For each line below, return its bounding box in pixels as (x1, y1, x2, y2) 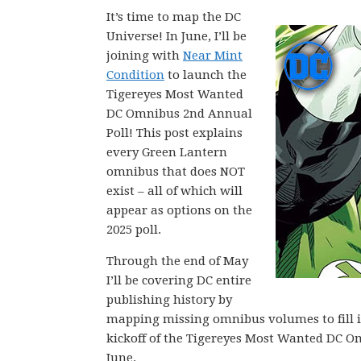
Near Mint (183, 48, 243, 63)
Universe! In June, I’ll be (106, 29, 247, 44)
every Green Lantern (106, 145, 227, 160)
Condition (106, 68, 164, 82)
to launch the (164, 68, 247, 82)
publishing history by (106, 293, 232, 307)
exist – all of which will (106, 184, 243, 198)
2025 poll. (106, 222, 161, 237)
